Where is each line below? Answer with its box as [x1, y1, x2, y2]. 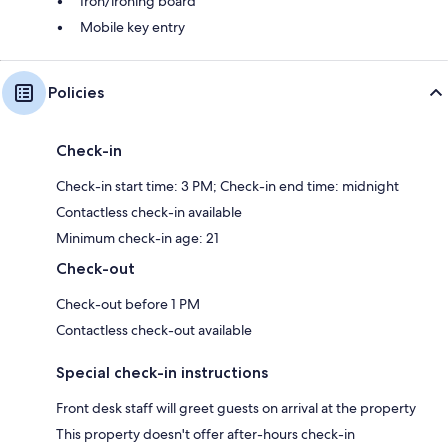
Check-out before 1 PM [56, 294, 200, 313]
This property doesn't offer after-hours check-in [56, 424, 355, 443]
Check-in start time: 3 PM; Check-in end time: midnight [56, 176, 399, 195]
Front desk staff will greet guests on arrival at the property [56, 398, 416, 417]
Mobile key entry [80, 17, 185, 36]
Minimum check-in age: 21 [56, 228, 219, 247]
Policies [48, 82, 104, 102]
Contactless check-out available [56, 320, 252, 339]
